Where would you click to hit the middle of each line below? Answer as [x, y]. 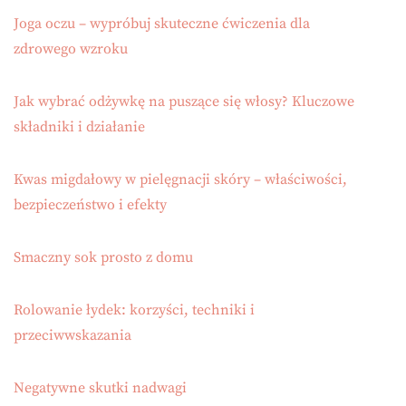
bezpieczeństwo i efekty [90, 205]
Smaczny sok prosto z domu [103, 258]
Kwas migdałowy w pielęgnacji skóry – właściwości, [180, 180]
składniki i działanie [79, 127]
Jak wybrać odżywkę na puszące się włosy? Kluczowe [184, 102]
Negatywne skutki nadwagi [100, 388]
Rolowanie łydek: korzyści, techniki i [134, 310]
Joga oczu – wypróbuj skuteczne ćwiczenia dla [162, 24]
